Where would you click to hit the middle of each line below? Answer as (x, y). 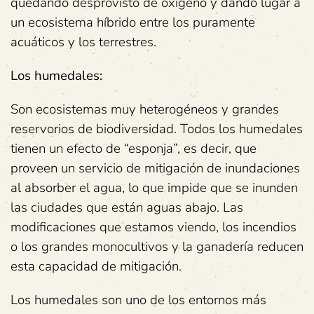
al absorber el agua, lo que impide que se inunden (154, 188)
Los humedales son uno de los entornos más (138, 300)
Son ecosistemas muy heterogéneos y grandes (145, 110)
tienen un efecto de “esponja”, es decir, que (134, 149)
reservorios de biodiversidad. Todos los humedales (157, 129)
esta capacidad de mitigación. (96, 267)
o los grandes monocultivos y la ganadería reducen (157, 247)
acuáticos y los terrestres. (83, 42)
